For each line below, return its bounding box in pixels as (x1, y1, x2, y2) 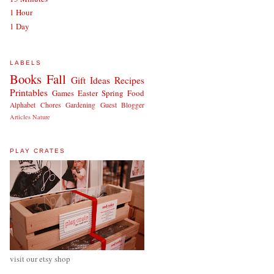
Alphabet (10, 100, 35, 110)
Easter (78, 87, 98, 99)
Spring (102, 87, 124, 99)
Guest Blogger (100, 100, 144, 110)
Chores (40, 100, 61, 110)
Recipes (114, 74, 144, 87)
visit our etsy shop (10, 253, 70, 264)
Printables (10, 86, 48, 99)
